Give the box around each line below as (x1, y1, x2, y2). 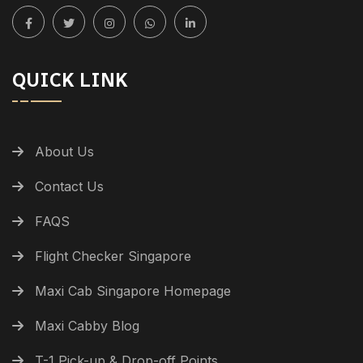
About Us (35, 143, 94, 160)
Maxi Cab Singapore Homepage (35, 282, 231, 299)
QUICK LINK (12, 67, 128, 92)
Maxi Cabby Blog (35, 317, 139, 334)
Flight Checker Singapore (35, 247, 191, 264)
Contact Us (35, 177, 104, 194)
